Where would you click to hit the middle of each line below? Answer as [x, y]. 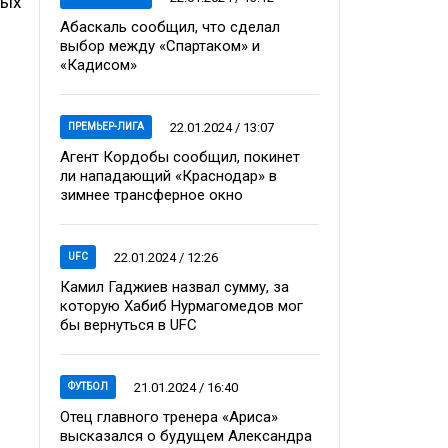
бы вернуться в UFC [128, 325]
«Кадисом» [98, 65]
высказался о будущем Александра [186, 436]
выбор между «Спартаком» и [160, 46]
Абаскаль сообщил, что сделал [170, 27]
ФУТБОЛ [88, 387]
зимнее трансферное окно [151, 195]
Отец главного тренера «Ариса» [169, 417]
